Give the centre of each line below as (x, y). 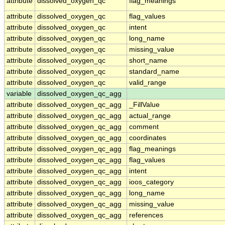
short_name (148, 61)
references (146, 215)
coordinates (148, 138)
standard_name (154, 72)
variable (19, 94)
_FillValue (144, 105)
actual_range (150, 116)
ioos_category (151, 182)
